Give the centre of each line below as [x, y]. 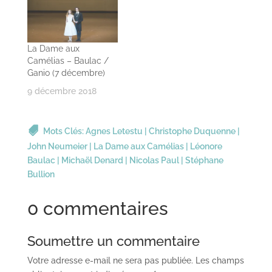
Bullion [41, 174]
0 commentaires [97, 208]
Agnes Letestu [114, 131]
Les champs [219, 260]
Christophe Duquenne [192, 131]
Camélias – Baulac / [68, 60]
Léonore [206, 146]
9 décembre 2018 [62, 91]
